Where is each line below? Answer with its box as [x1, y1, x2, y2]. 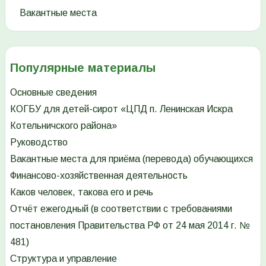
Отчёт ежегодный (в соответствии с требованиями [10, 203, 232, 214]
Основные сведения [10, 87, 97, 97]
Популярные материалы [10, 61, 156, 74]
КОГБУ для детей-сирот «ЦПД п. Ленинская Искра [10, 103, 233, 114]
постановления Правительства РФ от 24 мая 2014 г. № [10, 220, 249, 230]
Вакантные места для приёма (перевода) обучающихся [10, 153, 253, 164]
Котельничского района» [10, 120, 117, 131]
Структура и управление [10, 253, 117, 264]
